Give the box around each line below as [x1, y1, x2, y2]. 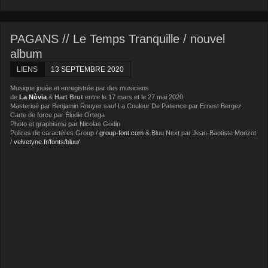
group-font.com [99, 129, 144, 136]
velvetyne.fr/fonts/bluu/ [14, 138, 80, 145]
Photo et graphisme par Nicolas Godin [10, 120, 121, 127]
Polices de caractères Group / [10, 129, 100, 136]
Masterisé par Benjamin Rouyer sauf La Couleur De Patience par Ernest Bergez [10, 102, 242, 109]
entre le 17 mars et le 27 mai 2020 [83, 93, 184, 100]
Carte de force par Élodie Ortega [10, 111, 105, 118]
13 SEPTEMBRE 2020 [51, 65, 124, 74]
